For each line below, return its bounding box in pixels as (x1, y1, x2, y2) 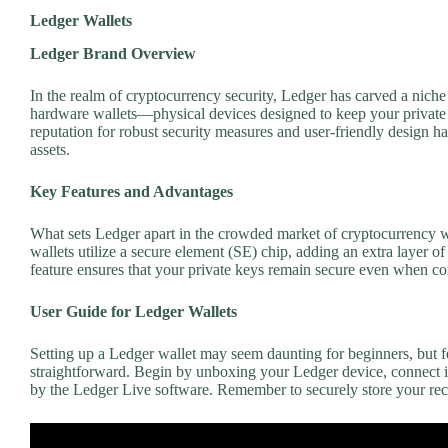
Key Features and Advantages (30, 182, 233, 200)
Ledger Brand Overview (30, 44, 196, 62)
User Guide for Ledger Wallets (30, 302, 237, 320)
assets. (30, 140, 70, 158)
